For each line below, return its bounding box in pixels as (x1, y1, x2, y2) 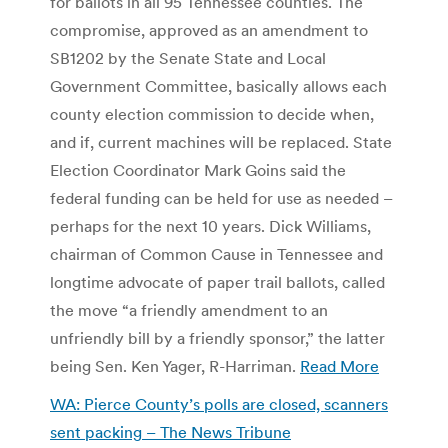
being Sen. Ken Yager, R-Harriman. (50, 355, 300, 376)
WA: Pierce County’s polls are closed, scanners (50, 393, 388, 414)
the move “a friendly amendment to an (50, 299, 328, 320)
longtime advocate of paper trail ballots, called (50, 271, 385, 292)
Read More (300, 355, 379, 376)
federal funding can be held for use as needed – (50, 187, 393, 208)
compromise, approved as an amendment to (50, 19, 368, 40)
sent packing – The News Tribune (50, 421, 291, 442)
